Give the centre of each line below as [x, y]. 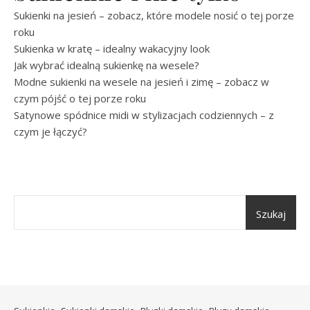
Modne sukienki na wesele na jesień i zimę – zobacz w [142, 82]
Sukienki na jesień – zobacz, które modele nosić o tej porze [154, 16]
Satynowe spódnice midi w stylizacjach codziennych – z [144, 115]
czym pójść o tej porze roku [80, 99]
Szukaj [271, 214]
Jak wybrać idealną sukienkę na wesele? [107, 65]
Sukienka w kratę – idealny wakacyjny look [112, 49]
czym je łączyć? [51, 132]
